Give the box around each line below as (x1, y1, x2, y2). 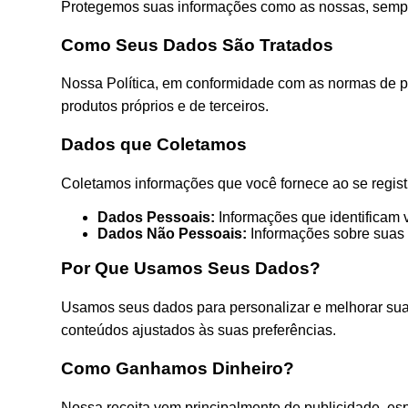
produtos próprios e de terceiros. (61, 98, 270, 115)
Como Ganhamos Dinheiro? (61, 358, 295, 378)
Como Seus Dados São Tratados (61, 35, 334, 55)
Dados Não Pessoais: (97, 225, 248, 241)
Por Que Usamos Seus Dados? (61, 259, 321, 279)
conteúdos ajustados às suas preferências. (61, 322, 337, 339)
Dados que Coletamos (61, 135, 248, 155)
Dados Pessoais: (97, 209, 216, 225)
